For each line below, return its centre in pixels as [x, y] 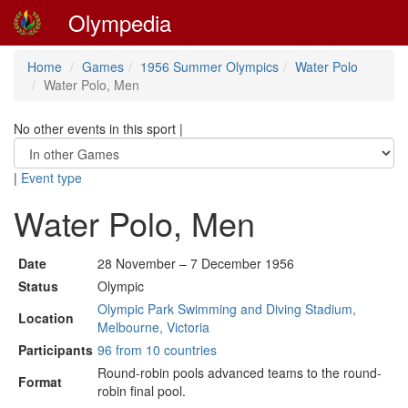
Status [38, 286]
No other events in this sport [95, 128]
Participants [56, 350]
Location [46, 318]
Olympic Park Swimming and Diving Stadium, [227, 309]
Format [40, 382]
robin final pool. [142, 391]
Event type [51, 178]
